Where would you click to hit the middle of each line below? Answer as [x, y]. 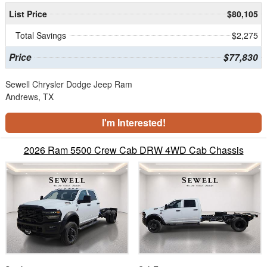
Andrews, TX [30, 97]
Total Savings [41, 35]
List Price [28, 14]
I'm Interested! [133, 123]
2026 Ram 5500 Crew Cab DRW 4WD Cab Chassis [133, 150]
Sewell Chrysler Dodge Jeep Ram [69, 84]
